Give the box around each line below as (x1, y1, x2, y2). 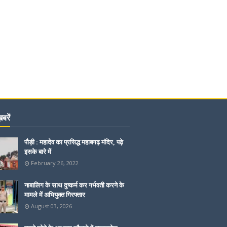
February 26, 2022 (31, 159, 79, 167)
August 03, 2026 (31, 202, 72, 210)
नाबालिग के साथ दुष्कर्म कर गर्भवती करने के (24, 180, 124, 190)
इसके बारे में (24, 147, 51, 156)
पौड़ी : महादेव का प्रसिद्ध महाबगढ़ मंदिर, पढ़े (24, 137, 123, 146)
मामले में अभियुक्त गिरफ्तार (24, 190, 85, 199)
